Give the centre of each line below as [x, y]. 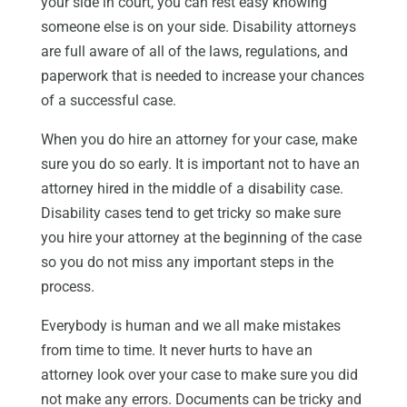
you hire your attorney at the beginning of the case [201, 238]
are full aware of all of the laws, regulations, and [194, 52]
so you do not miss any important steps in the [187, 263]
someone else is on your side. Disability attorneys [198, 27]
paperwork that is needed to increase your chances [202, 76]
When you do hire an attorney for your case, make [199, 140]
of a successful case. [108, 101]
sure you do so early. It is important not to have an [200, 164]
